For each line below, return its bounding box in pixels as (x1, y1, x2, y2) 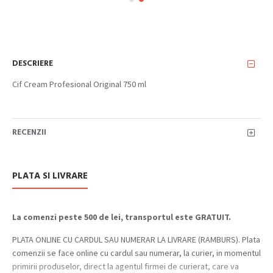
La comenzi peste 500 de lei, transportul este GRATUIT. (12, 211, 231, 222)
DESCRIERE (12, 58, 53, 69)
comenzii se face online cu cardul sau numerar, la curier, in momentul (12, 247, 261, 258)
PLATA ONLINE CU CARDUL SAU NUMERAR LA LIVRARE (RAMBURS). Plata (12, 233, 260, 245)
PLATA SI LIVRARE (12, 169, 88, 182)
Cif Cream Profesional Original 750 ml (12, 78, 146, 90)
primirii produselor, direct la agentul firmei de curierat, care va (12, 260, 239, 272)
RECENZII (12, 127, 46, 138)
